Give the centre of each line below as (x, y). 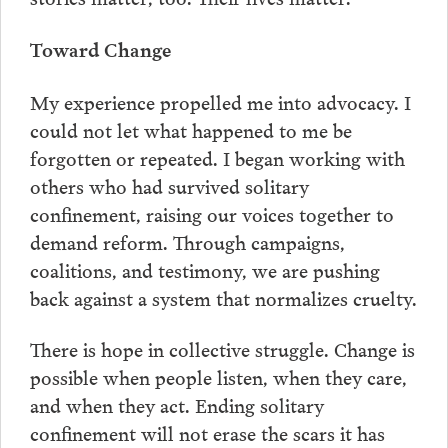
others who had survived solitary (169, 184)
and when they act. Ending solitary (176, 404)
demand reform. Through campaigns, (187, 240)
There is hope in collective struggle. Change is (222, 348)
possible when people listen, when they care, (218, 376)
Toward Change (100, 48)
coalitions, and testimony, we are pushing (204, 268)
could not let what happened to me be (190, 128)
